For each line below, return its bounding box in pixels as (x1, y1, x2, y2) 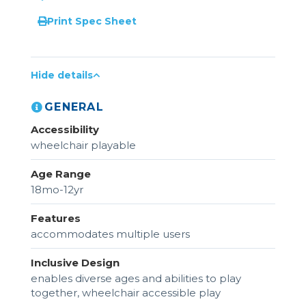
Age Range (31, 167, 91, 180)
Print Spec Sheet (47, 14, 137, 27)
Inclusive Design (31, 255, 120, 269)
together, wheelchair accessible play (31, 286, 221, 299)
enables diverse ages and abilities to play (31, 271, 241, 285)
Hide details (31, 68, 93, 81)
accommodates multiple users (31, 227, 190, 240)
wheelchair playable (31, 138, 136, 152)
